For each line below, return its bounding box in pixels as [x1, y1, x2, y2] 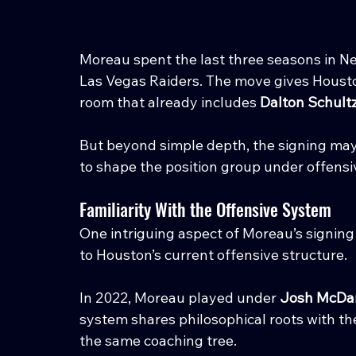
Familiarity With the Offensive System [79, 195, 331, 222]
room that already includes [79, 92, 260, 111]
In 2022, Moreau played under [79, 288, 280, 307]
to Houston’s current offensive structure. [79, 245, 347, 264]
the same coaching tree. [79, 331, 237, 350]
